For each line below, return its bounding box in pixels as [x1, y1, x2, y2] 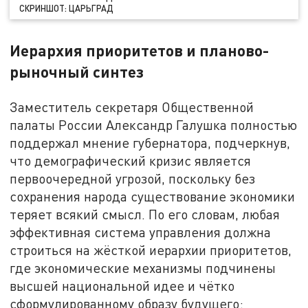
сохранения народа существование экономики [10, 188, 296, 205]
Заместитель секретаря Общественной [10, 99, 254, 115]
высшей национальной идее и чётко [10, 278, 235, 294]
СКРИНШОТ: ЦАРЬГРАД [19, 3, 114, 14]
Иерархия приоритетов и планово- [10, 41, 269, 60]
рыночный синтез [10, 62, 144, 82]
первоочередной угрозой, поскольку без [10, 170, 256, 187]
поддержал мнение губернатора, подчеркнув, [10, 135, 291, 151]
